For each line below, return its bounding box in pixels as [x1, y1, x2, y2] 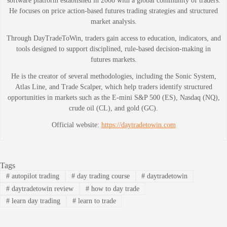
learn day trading [9, 197, 60, 205]
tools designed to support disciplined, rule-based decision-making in [16, 45, 211, 53]
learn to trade [75, 197, 116, 205]
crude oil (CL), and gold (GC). [69, 104, 158, 112]
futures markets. [90, 55, 137, 63]
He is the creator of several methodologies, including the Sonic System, [11, 72, 216, 80]
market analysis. [90, 17, 137, 25]
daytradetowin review [9, 184, 73, 193]
